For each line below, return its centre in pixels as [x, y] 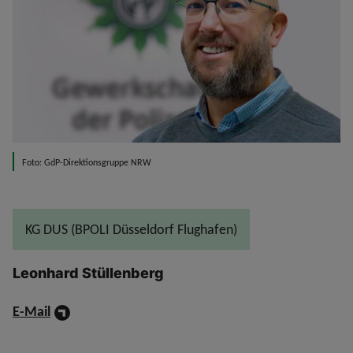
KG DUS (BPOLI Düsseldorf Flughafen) [131, 230]
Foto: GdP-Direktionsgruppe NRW [87, 163]
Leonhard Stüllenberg [88, 273]
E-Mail [32, 312]
